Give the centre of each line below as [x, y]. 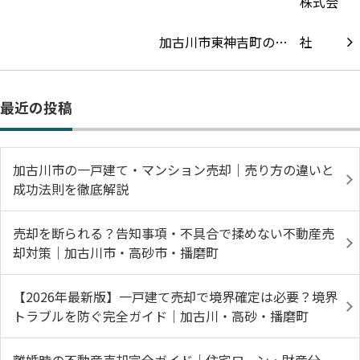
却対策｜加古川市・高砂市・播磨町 [116, 252]
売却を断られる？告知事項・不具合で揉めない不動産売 [174, 233]
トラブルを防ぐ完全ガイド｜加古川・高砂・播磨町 [161, 316]
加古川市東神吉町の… [223, 42]
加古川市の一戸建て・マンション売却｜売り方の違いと [174, 170]
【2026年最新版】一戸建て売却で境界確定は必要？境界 [175, 297]
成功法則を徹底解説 [71, 189]
